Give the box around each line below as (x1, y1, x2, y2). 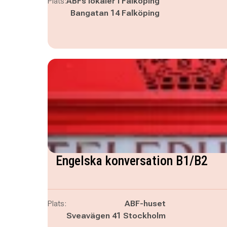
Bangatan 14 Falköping (70, 8, 160, 18)
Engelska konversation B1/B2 (55, 153, 208, 168)
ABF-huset (124, 199, 166, 208)
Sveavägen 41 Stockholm (66, 211, 166, 220)
